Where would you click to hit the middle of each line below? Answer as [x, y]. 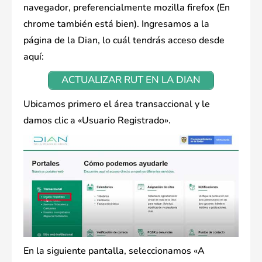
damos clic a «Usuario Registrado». [97, 120]
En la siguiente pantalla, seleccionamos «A [114, 251]
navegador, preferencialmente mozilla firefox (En [127, 8]
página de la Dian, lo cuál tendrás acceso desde [124, 41]
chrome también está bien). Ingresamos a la [116, 24]
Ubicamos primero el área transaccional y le [117, 104]
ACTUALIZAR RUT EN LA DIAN [131, 80]
